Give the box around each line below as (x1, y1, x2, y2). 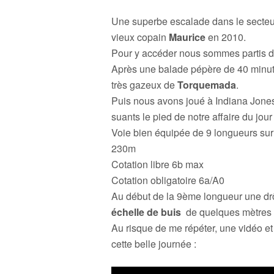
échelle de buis (111, 205, 181, 219)
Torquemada (177, 78, 236, 92)
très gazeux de (111, 78, 177, 92)
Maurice (169, 30, 206, 44)
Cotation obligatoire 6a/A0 (111, 173, 224, 187)
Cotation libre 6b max (111, 157, 204, 171)
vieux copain (111, 30, 169, 44)
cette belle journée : (111, 237, 196, 251)
